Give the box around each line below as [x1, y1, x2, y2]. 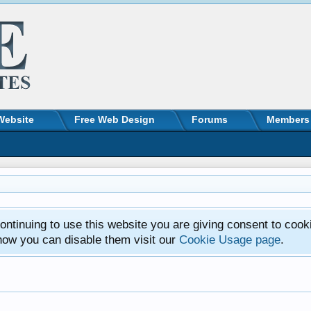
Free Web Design [74, 114, 155, 125]
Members [267, 114, 310, 125]
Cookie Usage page [179, 233, 280, 246]
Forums [192, 114, 228, 125]
